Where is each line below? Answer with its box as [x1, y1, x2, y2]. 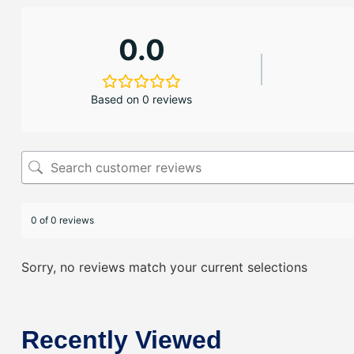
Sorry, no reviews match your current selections [21, 258, 307, 275]
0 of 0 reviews [31, 214, 94, 227]
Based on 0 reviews [91, 92, 193, 106]
